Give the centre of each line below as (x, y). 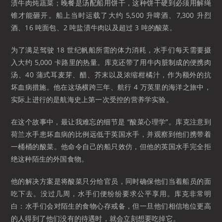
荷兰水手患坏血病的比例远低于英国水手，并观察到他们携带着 (111, 134)
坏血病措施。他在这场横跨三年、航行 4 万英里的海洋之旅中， (111, 87)
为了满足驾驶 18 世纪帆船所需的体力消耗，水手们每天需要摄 (111, 50)
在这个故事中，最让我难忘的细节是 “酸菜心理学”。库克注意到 (111, 122)
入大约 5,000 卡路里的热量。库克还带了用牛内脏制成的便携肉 (111, 62)
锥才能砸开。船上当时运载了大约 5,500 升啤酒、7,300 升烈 (111, 15)
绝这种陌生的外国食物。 (50, 159)
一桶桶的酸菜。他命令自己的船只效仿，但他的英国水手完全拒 (111, 147)
